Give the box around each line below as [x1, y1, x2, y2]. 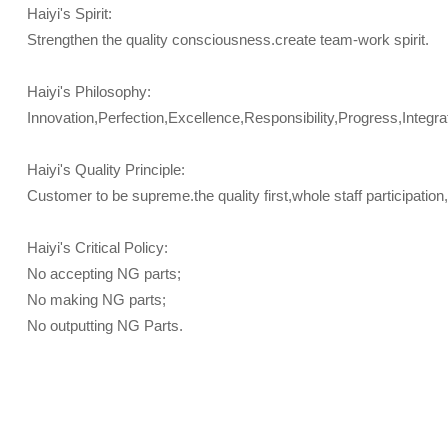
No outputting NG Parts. [26, 317, 183, 334]
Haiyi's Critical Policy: [26, 239, 168, 256]
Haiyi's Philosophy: [26, 83, 151, 100]
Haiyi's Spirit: [26, 5, 112, 22]
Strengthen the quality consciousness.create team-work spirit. [26, 31, 429, 48]
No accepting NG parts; [26, 265, 181, 282]
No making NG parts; [26, 291, 166, 308]
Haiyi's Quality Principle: [26, 161, 185, 178]
